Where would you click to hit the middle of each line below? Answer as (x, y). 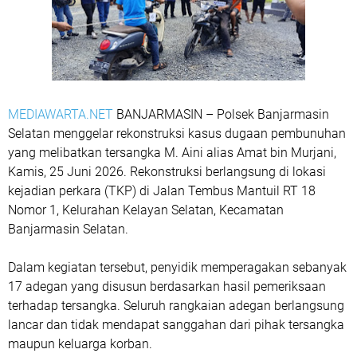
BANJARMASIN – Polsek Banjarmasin (221, 114)
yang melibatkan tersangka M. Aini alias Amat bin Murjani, (172, 153)
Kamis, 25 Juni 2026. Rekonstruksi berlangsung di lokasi (167, 172)
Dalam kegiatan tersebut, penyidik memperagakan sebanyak (177, 267)
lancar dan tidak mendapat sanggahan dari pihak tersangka (176, 325)
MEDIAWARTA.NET (61, 114)
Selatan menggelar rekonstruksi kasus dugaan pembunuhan (177, 133)
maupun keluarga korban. (80, 344)
